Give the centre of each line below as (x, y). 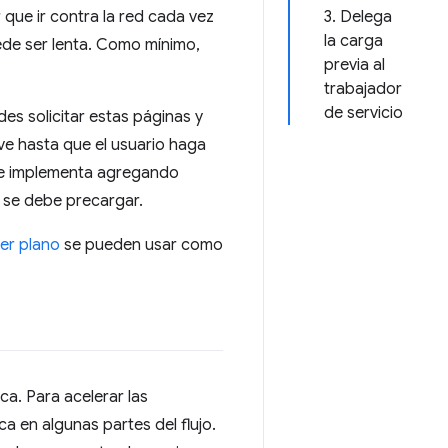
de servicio (363, 113)
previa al (354, 65)
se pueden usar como (141, 245)
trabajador (363, 89)
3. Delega (358, 17)
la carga (353, 41)
